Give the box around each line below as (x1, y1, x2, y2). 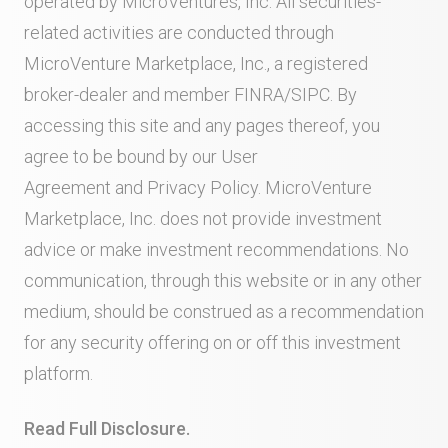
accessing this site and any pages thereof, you (24, 115, 380, 136)
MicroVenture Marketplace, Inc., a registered (24, 53, 368, 74)
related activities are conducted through (24, 22, 334, 43)
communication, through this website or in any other (24, 270, 422, 291)
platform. (24, 363, 93, 384)
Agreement (24, 177, 111, 198)
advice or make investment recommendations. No (24, 239, 409, 260)
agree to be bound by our (24, 146, 217, 167)
